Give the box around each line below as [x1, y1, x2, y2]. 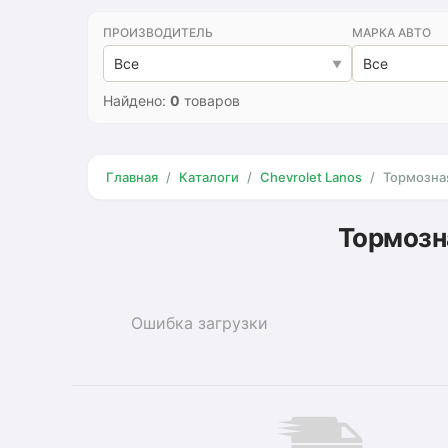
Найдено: [103, 92, 170, 109]
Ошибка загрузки [130, 313, 268, 334]
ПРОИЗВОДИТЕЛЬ [103, 25, 213, 40]
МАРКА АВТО [352, 25, 431, 40]
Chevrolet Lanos [260, 169, 362, 185]
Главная [106, 169, 158, 185]
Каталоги [179, 169, 239, 185]
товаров [180, 92, 240, 109]
